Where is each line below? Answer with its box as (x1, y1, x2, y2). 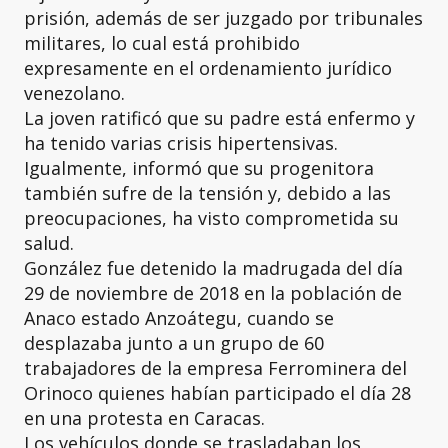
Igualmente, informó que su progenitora (24, 156, 374, 180)
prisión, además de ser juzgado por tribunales (24, 6, 423, 30)
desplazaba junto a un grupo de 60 (24, 331, 324, 355)
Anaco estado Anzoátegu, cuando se (24, 306, 334, 330)
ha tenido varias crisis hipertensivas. (24, 131, 338, 155)
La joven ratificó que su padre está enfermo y (24, 106, 415, 130)
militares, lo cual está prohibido (24, 31, 300, 55)
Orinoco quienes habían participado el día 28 (24, 381, 411, 405)
